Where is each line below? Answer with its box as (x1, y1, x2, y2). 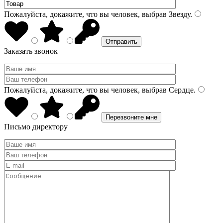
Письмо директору (4, 122, 68, 131)
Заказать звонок (4, 47, 58, 55)
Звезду (167, 10, 190, 18)
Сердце (167, 86, 194, 94)
